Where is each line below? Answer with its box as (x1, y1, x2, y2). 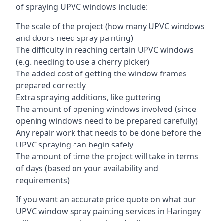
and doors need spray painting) (16, 33, 133, 43)
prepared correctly (16, 80, 86, 91)
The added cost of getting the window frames (16, 68, 186, 79)
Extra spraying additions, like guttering (16, 92, 161, 103)
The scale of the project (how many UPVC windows (16, 21, 205, 32)
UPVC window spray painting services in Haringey (16, 206, 201, 217)
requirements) (16, 175, 70, 185)
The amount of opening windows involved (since (16, 104, 196, 114)
